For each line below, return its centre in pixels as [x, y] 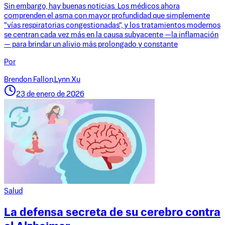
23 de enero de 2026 [50, 94]
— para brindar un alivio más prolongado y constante [91, 45]
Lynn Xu [67, 80]
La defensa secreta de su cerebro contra [112, 213]
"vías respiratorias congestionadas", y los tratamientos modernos [112, 26]
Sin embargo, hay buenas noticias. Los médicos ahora [92, 7]
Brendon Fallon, [29, 80]
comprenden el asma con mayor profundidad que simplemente [107, 16]
